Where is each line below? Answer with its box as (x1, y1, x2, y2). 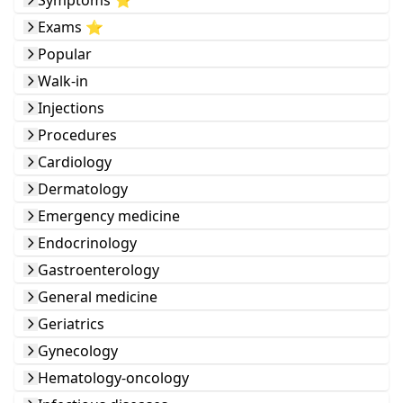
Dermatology (38, 179, 128, 199)
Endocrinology (38, 233, 137, 253)
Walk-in (38, 71, 88, 91)
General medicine (38, 287, 157, 307)
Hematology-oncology (38, 368, 189, 388)
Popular (38, 44, 92, 64)
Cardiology (38, 152, 112, 172)
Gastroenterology (38, 260, 159, 280)
